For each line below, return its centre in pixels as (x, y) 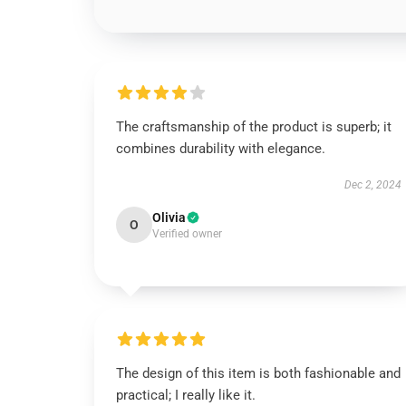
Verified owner (187, 234)
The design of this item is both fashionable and (258, 373)
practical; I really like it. (186, 395)
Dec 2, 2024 (372, 185)
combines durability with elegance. (221, 149)
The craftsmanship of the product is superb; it (254, 127)
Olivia (169, 217)
